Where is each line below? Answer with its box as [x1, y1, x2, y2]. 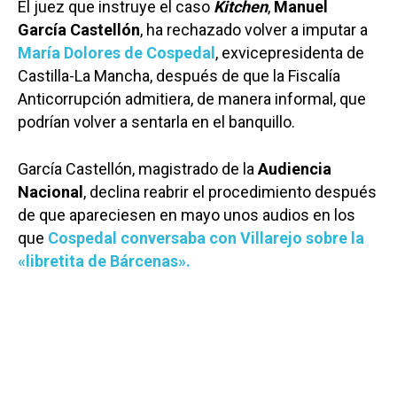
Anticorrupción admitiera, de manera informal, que [18, 89, 366, 108]
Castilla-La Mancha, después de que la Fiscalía [18, 66, 340, 85]
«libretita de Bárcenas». [18, 251, 191, 270]
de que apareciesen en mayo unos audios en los [18, 205, 355, 224]
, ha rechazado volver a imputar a [140, 19, 368, 39]
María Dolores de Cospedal [18, 43, 215, 62]
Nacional [18, 182, 83, 201]
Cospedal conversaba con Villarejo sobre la [44, 228, 364, 247]
